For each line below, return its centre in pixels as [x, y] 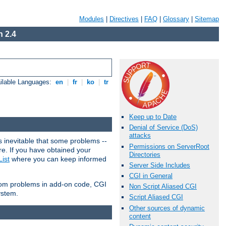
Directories [145, 154]
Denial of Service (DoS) [163, 128]
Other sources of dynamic [167, 208]
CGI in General [151, 176]
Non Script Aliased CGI [163, 187]
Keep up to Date [153, 117]
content [140, 216]
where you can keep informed [58, 159]
